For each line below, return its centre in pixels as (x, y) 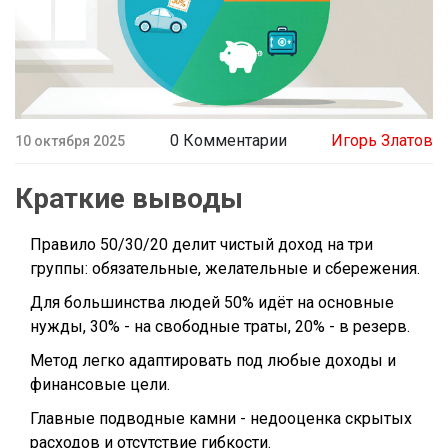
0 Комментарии (228, 141)
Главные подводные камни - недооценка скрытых (221, 419)
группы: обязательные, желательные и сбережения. (225, 269)
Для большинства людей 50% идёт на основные (212, 303)
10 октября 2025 (70, 140)
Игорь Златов (382, 141)
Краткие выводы (129, 199)
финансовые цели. (100, 385)
